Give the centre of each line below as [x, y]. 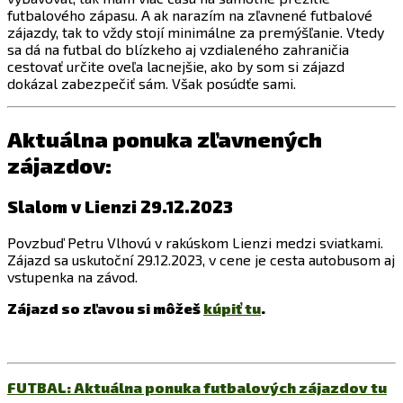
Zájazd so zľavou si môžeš [105, 308]
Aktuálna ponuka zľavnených [165, 139]
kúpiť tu [232, 308]
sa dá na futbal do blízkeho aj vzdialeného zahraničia [178, 49]
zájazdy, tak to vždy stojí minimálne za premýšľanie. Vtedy [196, 32]
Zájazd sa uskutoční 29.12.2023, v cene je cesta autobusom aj [201, 259]
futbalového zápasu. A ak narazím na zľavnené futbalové [190, 15]
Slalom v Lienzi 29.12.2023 [120, 207]
